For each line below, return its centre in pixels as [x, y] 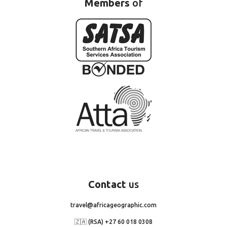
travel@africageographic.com [113, 205]
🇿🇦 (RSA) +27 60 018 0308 [113, 221]
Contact [107, 184]
